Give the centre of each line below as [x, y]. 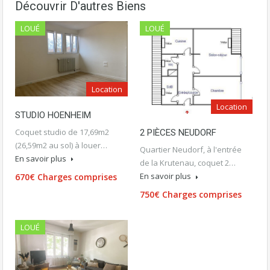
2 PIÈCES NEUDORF [178, 133]
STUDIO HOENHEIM [53, 115]
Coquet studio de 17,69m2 [62, 132]
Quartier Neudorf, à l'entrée [191, 150]
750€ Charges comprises [191, 195]
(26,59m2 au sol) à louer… [61, 145]
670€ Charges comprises [66, 177]
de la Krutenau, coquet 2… [188, 163]
